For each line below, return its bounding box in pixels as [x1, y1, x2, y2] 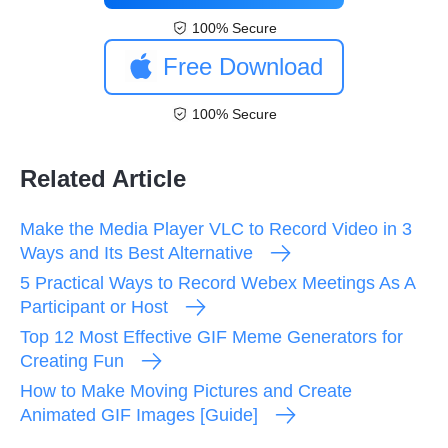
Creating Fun [20, 350, 124, 371]
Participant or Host [20, 296, 168, 317]
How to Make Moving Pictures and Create [20, 380, 352, 401]
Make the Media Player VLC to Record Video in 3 [20, 218, 412, 239]
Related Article [20, 164, 186, 192]
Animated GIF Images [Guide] [20, 404, 258, 425]
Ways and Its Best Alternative [20, 242, 253, 263]
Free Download [163, 52, 323, 80]
